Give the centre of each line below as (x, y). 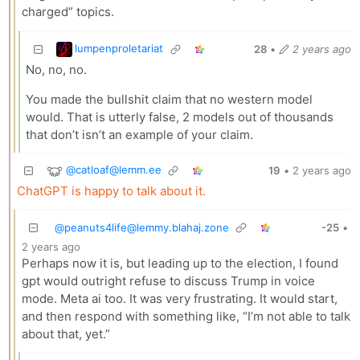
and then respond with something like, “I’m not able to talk (186, 317)
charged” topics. (67, 12)
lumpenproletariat (119, 49)
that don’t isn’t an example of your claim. (140, 134)
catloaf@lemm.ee (118, 170)
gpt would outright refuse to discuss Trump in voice (168, 281)
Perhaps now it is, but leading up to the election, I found (180, 264)
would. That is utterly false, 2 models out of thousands (180, 117)
